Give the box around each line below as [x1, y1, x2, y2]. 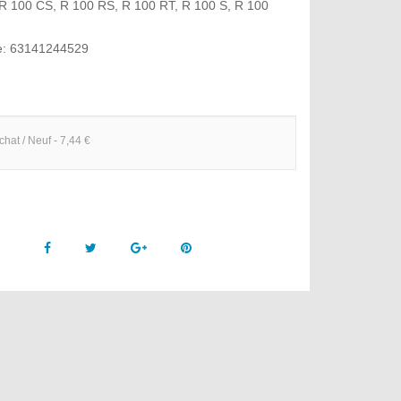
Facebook [50, 239, 107, 254]
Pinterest [191, 239, 242, 254]
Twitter [96, 239, 134, 254]
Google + [146, 239, 199, 254]
